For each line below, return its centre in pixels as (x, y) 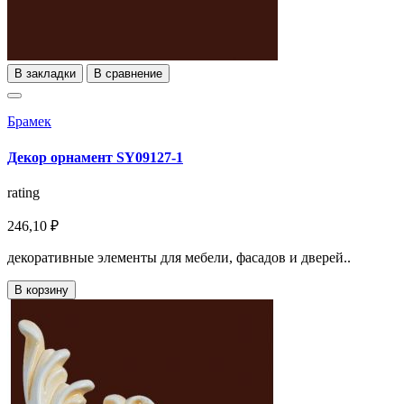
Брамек (29, 122)
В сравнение (128, 74)
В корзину (41, 289)
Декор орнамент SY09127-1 (95, 157)
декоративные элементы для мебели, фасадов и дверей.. (179, 257)
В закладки (45, 74)
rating (23, 192)
